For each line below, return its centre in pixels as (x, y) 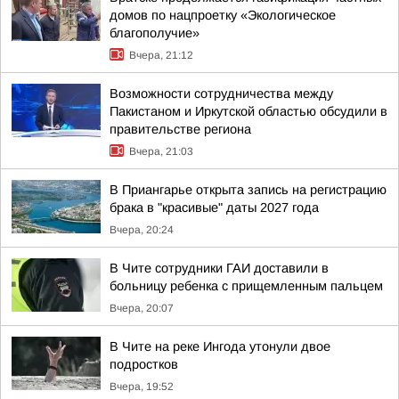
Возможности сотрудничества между (221, 94)
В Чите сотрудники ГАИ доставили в (219, 268)
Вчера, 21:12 (161, 55)
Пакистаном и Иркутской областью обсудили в (248, 111)
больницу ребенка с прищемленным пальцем (246, 286)
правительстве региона (180, 129)
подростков (144, 364)
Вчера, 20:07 (142, 308)
